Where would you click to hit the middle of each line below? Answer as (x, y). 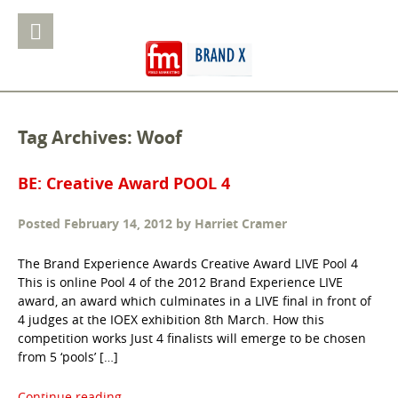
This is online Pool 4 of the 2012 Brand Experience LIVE (180, 283)
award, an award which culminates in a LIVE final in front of (195, 301)
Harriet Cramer (241, 224)
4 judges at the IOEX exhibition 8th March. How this (171, 320)
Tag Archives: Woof (100, 138)
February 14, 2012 (118, 224)
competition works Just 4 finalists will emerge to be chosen (192, 338)
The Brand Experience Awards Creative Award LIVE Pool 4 (188, 264)
